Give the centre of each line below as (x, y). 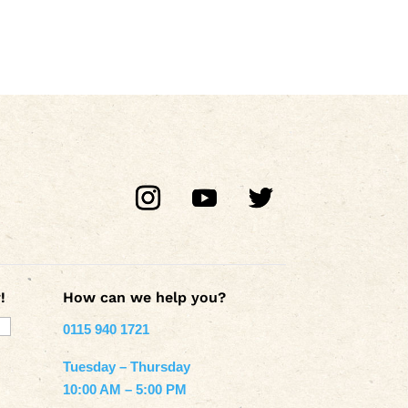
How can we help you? (144, 297)
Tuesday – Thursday (126, 366)
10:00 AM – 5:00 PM (124, 389)
